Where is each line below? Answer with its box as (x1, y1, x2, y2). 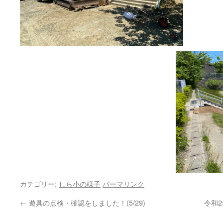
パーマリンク (103, 178, 144, 189)
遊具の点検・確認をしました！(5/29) (27, 197, 145, 208)
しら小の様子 (59, 178, 101, 189)
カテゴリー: (20, 178, 59, 189)
